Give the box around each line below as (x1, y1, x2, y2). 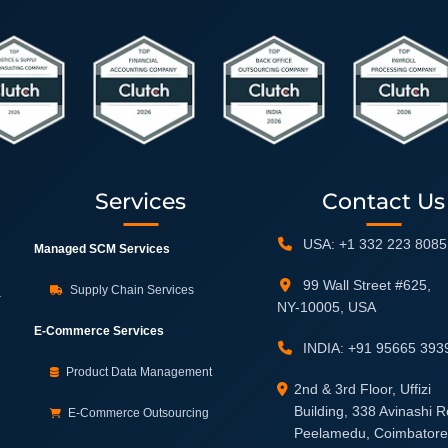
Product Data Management (63, 365, 212, 379)
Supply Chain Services (67, 283, 194, 297)
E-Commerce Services (34, 324, 164, 338)
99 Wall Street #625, (299, 277, 432, 293)
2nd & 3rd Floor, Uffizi (294, 381, 432, 397)
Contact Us (322, 188, 446, 215)
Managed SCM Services (34, 242, 170, 256)
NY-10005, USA (277, 299, 377, 315)
